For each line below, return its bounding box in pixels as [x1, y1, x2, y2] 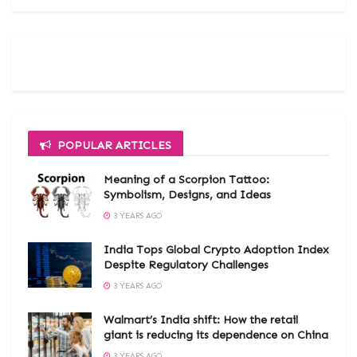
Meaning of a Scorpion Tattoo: [104, 173, 269, 187]
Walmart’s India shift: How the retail [104, 313, 298, 328]
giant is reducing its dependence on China [104, 328, 328, 343]
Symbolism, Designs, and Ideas [104, 188, 271, 202]
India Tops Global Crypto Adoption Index [104, 243, 329, 257]
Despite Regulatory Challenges [104, 258, 269, 273]
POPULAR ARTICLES [57, 139, 171, 153]
